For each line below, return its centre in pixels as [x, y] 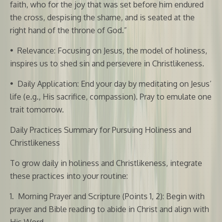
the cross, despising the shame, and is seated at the [102, 17]
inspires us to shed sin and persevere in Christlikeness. [107, 63]
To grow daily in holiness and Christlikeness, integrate [106, 163]
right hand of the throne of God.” [68, 30]
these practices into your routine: [69, 176]
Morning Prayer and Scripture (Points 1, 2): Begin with [111, 196]
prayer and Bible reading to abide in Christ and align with [110, 209]
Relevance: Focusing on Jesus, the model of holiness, [112, 50]
